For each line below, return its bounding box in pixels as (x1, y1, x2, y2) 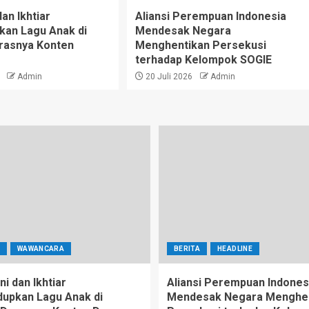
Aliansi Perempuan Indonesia (134, 9, 286, 23)
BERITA (174, 244, 201, 252)
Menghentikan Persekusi (134, 38, 266, 52)
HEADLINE (217, 244, 252, 252)
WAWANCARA (17, 244, 64, 252)
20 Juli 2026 (143, 71, 192, 81)
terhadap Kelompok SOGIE (134, 52, 272, 66)
